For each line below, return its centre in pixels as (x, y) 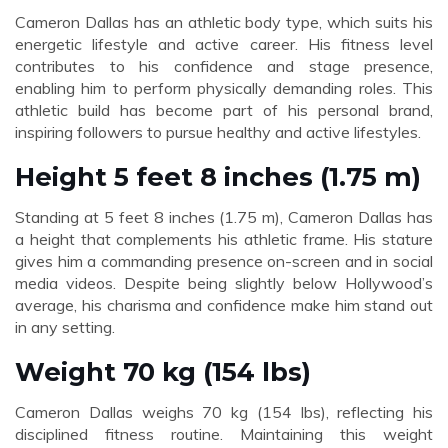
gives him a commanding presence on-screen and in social (224, 261)
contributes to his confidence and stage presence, (224, 66)
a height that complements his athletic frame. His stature (224, 239)
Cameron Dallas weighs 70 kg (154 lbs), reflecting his (224, 412)
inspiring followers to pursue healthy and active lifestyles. (218, 132)
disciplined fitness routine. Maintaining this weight (224, 434)
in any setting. (65, 327)
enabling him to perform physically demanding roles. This (224, 88)
